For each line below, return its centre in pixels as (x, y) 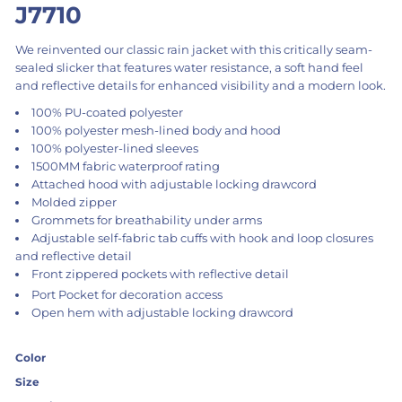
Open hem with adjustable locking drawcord (163, 313)
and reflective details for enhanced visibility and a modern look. (201, 85)
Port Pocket (66, 295)
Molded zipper (74, 201)
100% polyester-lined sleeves (115, 148)
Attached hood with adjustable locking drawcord (175, 184)
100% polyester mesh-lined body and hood (157, 130)
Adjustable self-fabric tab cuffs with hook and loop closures (203, 237)
